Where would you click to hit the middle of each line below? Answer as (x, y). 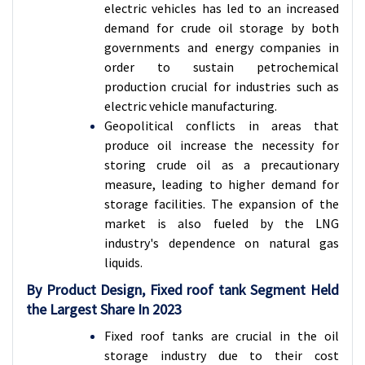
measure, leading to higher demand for (222, 184)
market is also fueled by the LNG (222, 223)
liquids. (123, 262)
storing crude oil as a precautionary (222, 165)
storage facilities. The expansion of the (222, 204)
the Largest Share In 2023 (104, 309)
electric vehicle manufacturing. (191, 106)
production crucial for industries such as (222, 86)
